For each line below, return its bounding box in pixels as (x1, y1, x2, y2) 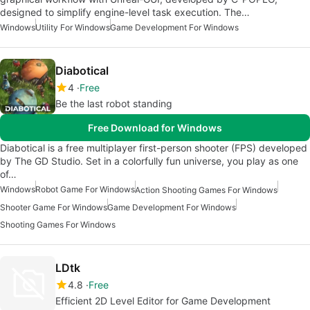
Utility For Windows (35, 21, 110, 33)
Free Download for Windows (88, 121, 222, 134)
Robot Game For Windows (35, 183, 135, 194)
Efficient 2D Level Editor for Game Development (55, 294, 271, 307)
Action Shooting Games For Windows (135, 184, 277, 195)
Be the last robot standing (55, 97, 172, 109)
